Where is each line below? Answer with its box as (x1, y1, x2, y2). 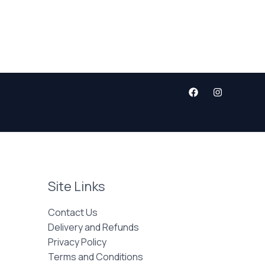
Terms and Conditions (48, 250, 143, 264)
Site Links (48, 177, 105, 195)
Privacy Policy (48, 235, 106, 249)
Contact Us (48, 206, 98, 219)
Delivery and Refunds (48, 221, 139, 234)
